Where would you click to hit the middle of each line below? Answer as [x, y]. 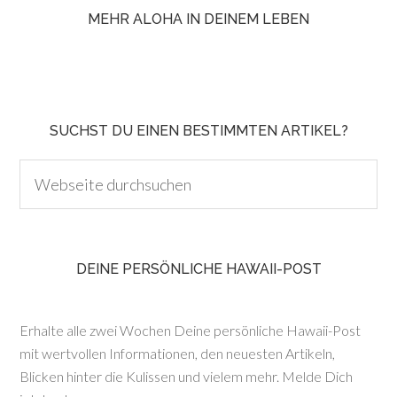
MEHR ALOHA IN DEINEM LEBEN [198, 19]
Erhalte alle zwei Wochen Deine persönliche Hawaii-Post [191, 330]
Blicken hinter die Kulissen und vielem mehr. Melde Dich [187, 376]
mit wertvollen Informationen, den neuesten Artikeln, [178, 353]
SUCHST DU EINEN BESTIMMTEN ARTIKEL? [198, 131]
